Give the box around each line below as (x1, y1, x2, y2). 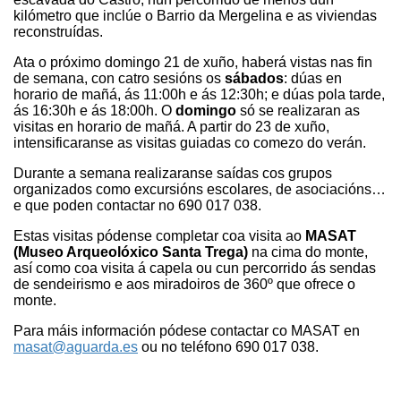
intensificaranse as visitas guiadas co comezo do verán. (13, 134, 366, 150)
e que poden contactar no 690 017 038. (13, 197, 261, 213)
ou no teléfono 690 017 (138, 338, 291, 354)
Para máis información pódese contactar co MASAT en (13, 322, 360, 338)
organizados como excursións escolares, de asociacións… (13, 181, 386, 197)
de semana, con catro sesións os (13, 70, 225, 86)
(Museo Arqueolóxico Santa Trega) (13, 243, 248, 260)
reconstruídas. (13, 23, 103, 39)
